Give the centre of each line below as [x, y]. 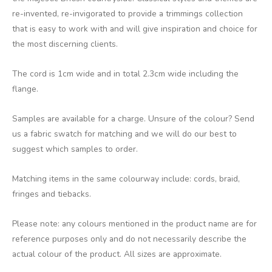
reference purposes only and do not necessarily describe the [129, 239]
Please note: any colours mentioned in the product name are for [134, 224]
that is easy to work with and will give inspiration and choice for [135, 29]
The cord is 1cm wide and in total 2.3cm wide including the [125, 74]
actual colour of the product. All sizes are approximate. [117, 254]
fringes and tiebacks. [52, 194]
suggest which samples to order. [75, 149]
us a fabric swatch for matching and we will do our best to [124, 134]
